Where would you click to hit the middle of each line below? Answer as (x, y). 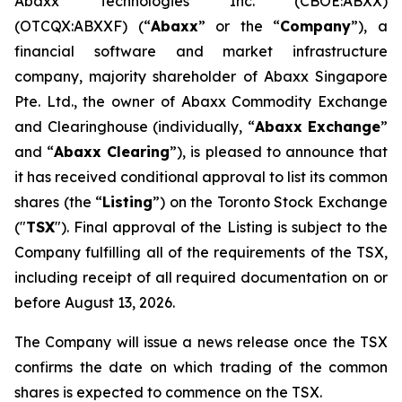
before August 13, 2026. (95, 302)
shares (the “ (59, 202)
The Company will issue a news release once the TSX (201, 342)
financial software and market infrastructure (201, 51)
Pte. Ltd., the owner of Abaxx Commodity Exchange (201, 101)
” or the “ (239, 26)
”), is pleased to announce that (279, 152)
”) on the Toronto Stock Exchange (271, 202)
